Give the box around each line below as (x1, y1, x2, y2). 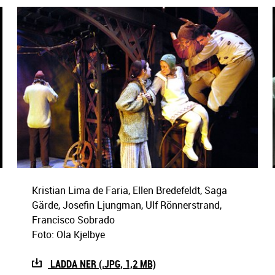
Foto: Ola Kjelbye (31, 227, 105, 241)
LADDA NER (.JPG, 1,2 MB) (47, 257, 156, 271)
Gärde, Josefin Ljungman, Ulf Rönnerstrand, (31, 198, 222, 212)
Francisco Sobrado (31, 212, 115, 227)
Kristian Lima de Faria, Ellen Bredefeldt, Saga (31, 183, 227, 197)
